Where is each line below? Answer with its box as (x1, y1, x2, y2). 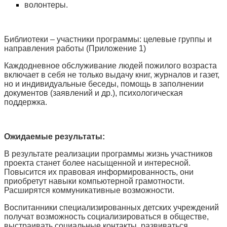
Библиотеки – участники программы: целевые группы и (4, 35, 212, 44)
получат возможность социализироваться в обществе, (4, 212, 209, 221)
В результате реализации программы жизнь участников (4, 149, 213, 158)
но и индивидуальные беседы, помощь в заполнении (4, 80, 204, 88)
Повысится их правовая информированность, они (4, 168, 194, 176)
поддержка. (4, 98, 47, 106)
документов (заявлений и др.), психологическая (4, 89, 183, 97)
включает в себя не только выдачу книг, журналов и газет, (4, 70, 219, 79)
